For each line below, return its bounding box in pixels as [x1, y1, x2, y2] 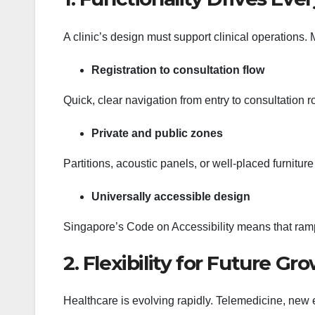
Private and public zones [91, 127, 223, 139]
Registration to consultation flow [91, 63, 264, 76]
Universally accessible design [91, 190, 250, 202]
